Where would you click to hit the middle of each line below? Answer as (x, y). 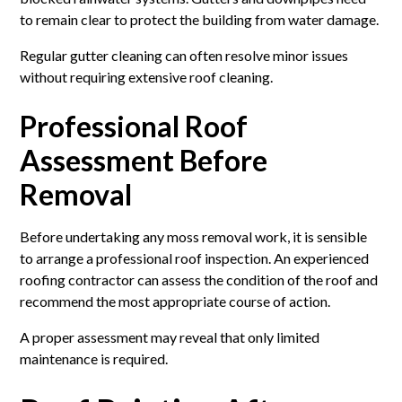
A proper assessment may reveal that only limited (170, 336)
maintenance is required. (94, 358)
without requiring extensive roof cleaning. (147, 76)
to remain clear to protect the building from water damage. (200, 19)
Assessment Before (144, 160)
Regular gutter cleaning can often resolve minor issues (184, 55)
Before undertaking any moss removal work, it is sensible (194, 236)
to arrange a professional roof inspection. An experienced (195, 258)
